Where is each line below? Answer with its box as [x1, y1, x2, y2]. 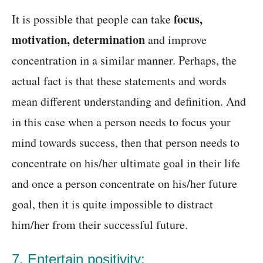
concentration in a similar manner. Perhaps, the [12, 52, 237, 69]
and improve [145, 32, 207, 48]
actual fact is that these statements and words [12, 73, 227, 89]
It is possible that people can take [12, 11, 174, 28]
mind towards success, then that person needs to [12, 134, 240, 151]
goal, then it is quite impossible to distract [12, 196, 213, 213]
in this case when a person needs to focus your [12, 114, 231, 130]
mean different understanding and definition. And [12, 93, 246, 110]
